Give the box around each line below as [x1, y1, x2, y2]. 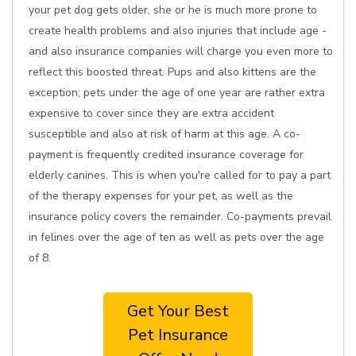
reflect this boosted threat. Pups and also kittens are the [29, 64, 316, 79]
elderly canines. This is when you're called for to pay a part [29, 168, 331, 183]
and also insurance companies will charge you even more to [29, 44, 333, 59]
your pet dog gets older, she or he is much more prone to [29, 2, 317, 17]
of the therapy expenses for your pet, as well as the [29, 188, 293, 203]
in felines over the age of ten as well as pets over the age [29, 230, 324, 245]
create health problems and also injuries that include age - [29, 23, 327, 38]
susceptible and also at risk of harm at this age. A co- [29, 126, 300, 141]
